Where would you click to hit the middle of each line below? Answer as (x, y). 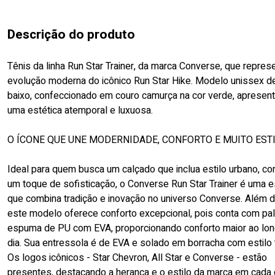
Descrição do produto (71, 34)
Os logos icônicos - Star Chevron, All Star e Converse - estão (137, 258)
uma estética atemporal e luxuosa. (80, 110)
